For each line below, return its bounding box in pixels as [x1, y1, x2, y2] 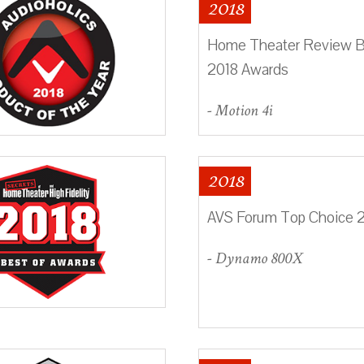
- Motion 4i [207, 99, 272, 121]
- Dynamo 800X [207, 247, 302, 269]
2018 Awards [207, 58, 288, 80]
